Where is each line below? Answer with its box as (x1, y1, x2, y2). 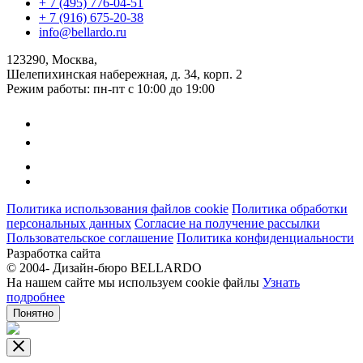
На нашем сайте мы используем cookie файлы (6, 275, 259, 289)
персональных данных (6, 216, 131, 230)
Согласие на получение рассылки (135, 216, 320, 230)
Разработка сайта (6, 246, 100, 260)
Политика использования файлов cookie (6, 201, 228, 216)
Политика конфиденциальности (177, 230, 354, 245)
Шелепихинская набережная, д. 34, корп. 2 (6, 66, 242, 81)
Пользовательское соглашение (6, 230, 173, 245)
